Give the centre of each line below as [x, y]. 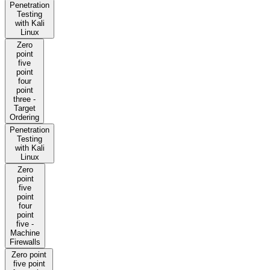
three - [24, 99]
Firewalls [25, 242]
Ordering [24, 118]
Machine [25, 233]
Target [24, 108]
